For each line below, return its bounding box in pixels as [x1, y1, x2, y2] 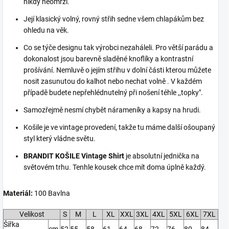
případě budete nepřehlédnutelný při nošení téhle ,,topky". [24, 88, 204, 97]
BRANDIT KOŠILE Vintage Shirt [24, 151, 124, 160]
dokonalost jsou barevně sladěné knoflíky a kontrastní [24, 54, 193, 63]
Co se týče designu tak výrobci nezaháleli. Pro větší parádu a [24, 43, 213, 52]
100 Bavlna [33, 189, 70, 197]
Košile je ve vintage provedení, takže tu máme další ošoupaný [24, 123, 215, 131]
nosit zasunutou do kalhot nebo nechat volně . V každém [24, 77, 202, 85]
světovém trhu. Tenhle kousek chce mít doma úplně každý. [24, 163, 206, 171]
